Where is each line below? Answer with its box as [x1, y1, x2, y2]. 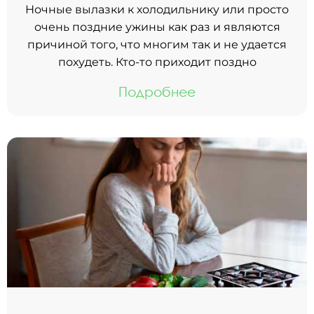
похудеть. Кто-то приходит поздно [57, 55, 257, 69]
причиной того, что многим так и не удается [27, 37, 287, 51]
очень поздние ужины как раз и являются [34, 20, 280, 34]
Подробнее [118, 83, 196, 100]
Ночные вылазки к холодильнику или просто [25, 2, 289, 16]
